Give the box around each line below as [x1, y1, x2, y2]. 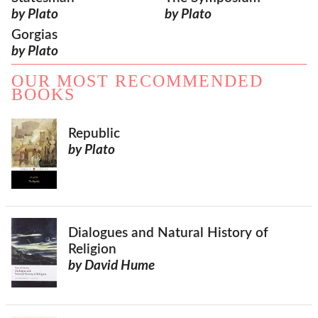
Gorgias [11, 28, 57, 43]
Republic [68, 127, 120, 141]
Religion [68, 243, 116, 257]
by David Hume [68, 259, 155, 273]
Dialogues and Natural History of [68, 226, 268, 241]
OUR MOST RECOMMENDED [11, 72, 263, 91]
